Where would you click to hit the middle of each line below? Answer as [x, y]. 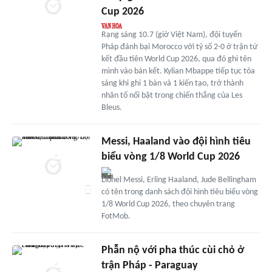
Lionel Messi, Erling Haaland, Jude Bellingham [178, 180]
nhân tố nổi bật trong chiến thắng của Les [172, 95]
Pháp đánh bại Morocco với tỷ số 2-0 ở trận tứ [179, 47]
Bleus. [111, 107]
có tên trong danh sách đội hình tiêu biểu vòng [179, 192]
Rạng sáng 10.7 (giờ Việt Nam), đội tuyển [171, 35]
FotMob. [116, 216]
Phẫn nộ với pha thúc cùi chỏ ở [172, 250]
